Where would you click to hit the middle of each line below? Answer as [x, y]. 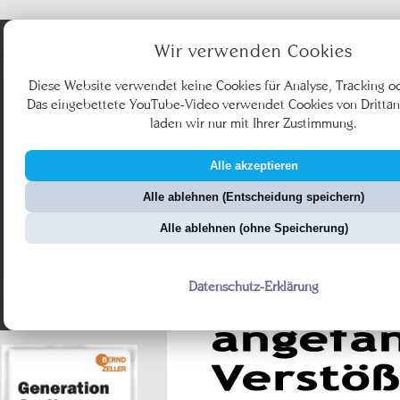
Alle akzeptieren [254, 165]
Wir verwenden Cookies [254, 50]
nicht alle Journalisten [70, 315]
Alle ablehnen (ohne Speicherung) [254, 228]
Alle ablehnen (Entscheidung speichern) [254, 196]
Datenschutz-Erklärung [254, 286]
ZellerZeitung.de [291, 211]
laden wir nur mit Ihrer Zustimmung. [254, 122]
